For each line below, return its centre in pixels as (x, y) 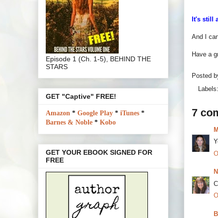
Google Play (95, 113)
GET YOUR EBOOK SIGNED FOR (99, 153)
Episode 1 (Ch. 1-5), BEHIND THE (98, 59)
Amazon (58, 113)
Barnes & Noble (69, 122)
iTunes (130, 113)
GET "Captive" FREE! (81, 96)
